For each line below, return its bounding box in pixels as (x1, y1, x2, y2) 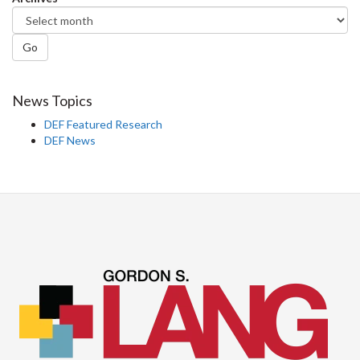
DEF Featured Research (44, 117, 162, 131)
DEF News (44, 133, 96, 147)
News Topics (12, 92, 92, 109)
